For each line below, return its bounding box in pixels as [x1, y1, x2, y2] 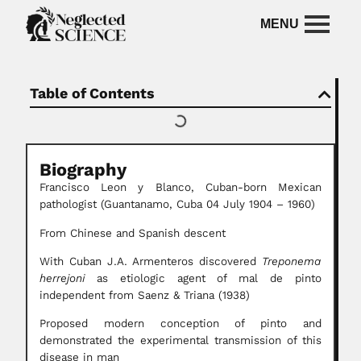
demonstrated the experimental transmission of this [39, 334, 322, 348]
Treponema [262, 255, 322, 269]
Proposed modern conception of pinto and [39, 317, 322, 331]
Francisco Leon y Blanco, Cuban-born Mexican [39, 180, 322, 195]
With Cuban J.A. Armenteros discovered [39, 255, 262, 269]
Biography [39, 160, 127, 181]
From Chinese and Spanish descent [39, 226, 226, 240]
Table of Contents [30, 85, 155, 103]
